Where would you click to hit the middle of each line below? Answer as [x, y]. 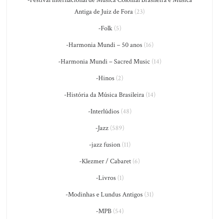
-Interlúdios [103, 111]
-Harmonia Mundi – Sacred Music [104, 61]
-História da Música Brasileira [104, 95]
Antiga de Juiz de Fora [104, 11]
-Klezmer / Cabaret [105, 161]
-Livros [106, 178]
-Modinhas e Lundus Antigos [104, 194]
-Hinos [105, 78]
